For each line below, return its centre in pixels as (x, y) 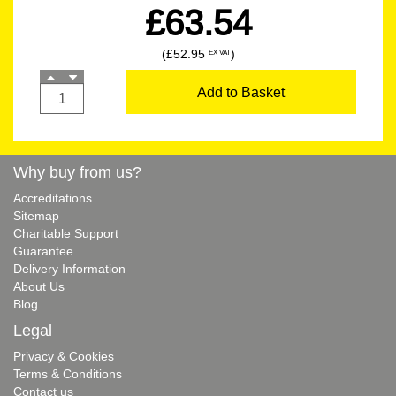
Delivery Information (69, 269)
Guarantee (43, 251)
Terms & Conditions (68, 374)
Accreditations (53, 198)
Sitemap (36, 216)
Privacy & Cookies (64, 356)
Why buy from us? (77, 172)
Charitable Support (66, 233)
